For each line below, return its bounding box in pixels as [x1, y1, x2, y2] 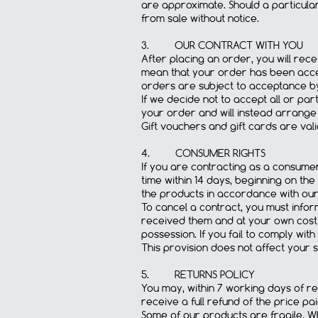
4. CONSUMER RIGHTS [141, 146, 265, 160]
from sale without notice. [141, 11, 259, 26]
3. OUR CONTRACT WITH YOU [141, 38, 303, 53]
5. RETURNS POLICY [141, 268, 255, 282]
